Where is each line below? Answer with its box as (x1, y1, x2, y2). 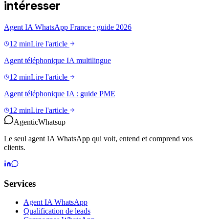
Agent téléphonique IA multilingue (4, 56, 111, 65)
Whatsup (38, 117, 66, 126)
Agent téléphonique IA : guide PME (4, 89, 115, 98)
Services (4, 178, 36, 189)
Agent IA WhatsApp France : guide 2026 (4, 22, 131, 31)
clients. (4, 143, 25, 152)
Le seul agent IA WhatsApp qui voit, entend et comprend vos (4, 134, 193, 143)
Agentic (14, 117, 38, 126)
